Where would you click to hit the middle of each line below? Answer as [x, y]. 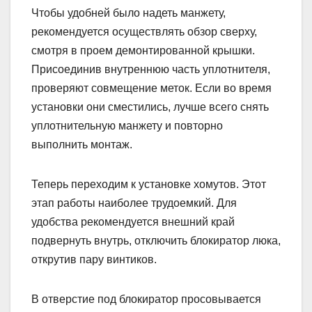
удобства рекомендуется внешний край [133, 222]
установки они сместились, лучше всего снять [150, 107]
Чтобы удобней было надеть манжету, [128, 13]
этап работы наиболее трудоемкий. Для [134, 203]
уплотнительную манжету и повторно [127, 126]
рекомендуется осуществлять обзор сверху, [144, 32]
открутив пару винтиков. [94, 260]
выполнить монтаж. [82, 145]
